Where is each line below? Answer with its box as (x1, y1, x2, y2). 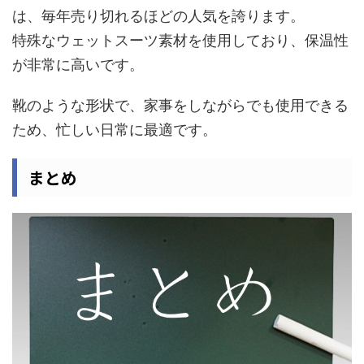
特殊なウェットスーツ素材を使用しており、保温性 (12, 31, 349, 49)
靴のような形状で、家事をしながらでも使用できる (12, 96, 349, 114)
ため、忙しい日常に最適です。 (12, 120, 217, 138)
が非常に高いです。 (12, 55, 144, 73)
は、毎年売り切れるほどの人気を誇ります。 (12, 6, 305, 24)
